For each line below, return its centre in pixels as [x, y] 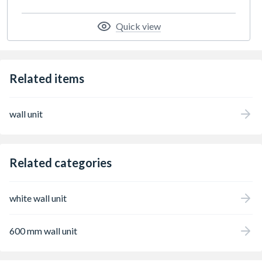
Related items [47, 78]
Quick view [138, 26]
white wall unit [38, 198]
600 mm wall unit [43, 230]
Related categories [61, 163]
